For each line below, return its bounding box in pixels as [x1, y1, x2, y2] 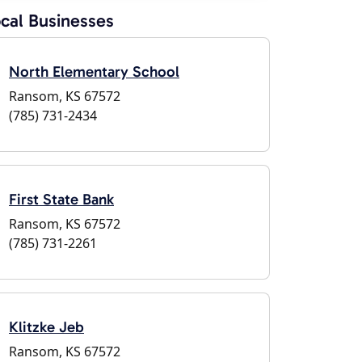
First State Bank [9, 190, 114, 208]
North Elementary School [9, 62, 179, 81]
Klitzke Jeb [9, 318, 84, 336]
